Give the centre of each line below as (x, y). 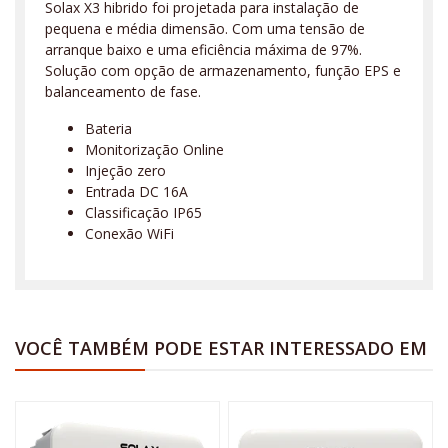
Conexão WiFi (129, 234)
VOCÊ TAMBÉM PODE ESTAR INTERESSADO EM (221, 348)
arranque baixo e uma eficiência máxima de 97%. (203, 50)
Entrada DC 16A (136, 192)
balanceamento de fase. (123, 92)
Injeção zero (125, 171)
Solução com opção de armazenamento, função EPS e (223, 71)
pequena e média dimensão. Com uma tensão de (205, 29)
